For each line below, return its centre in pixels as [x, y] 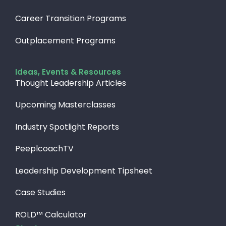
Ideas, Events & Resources [68, 72]
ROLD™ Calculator [51, 214]
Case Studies [40, 193]
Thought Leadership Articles [71, 83]
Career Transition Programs [71, 19]
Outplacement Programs [65, 40]
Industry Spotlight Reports [67, 127]
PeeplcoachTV [44, 149]
